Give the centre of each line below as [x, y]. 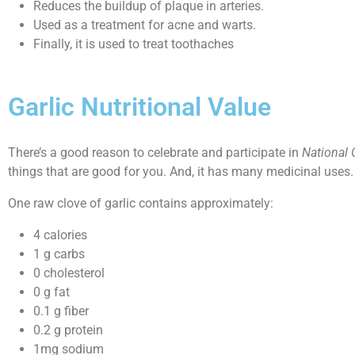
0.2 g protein [68, 330]
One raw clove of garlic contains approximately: [141, 203]
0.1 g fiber [61, 311]
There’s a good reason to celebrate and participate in [155, 153]
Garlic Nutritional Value [139, 107]
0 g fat [52, 292]
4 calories [60, 235]
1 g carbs [59, 254]
